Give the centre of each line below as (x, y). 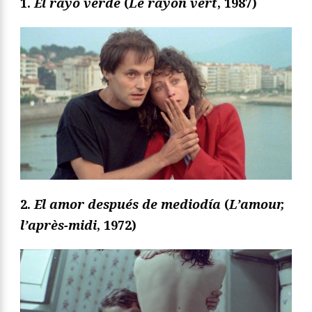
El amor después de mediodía (129, 204)
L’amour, (257, 204)
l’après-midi (58, 225)
